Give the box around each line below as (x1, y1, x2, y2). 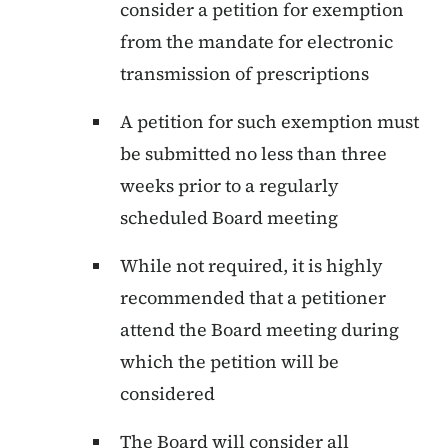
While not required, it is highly (120, 253, 383, 279)
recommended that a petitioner (120, 285, 386, 311)
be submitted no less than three (120, 141, 387, 167)
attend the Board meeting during (120, 317, 399, 343)
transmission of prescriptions (120, 61, 369, 87)
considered (120, 381, 215, 407)
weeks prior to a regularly (120, 173, 339, 199)
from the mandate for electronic (120, 29, 393, 55)
